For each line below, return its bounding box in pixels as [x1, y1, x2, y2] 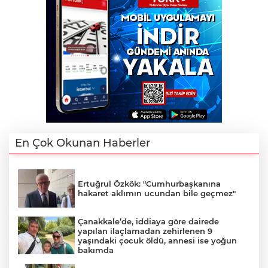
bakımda [78, 245, 114, 255]
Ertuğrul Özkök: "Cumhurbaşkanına [78, 178, 221, 188]
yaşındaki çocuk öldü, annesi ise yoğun [78, 235, 237, 245]
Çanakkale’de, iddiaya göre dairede [78, 216, 219, 226]
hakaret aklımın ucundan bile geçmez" [78, 188, 236, 198]
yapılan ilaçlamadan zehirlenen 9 [78, 226, 212, 236]
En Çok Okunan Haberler [15, 136, 150, 150]
